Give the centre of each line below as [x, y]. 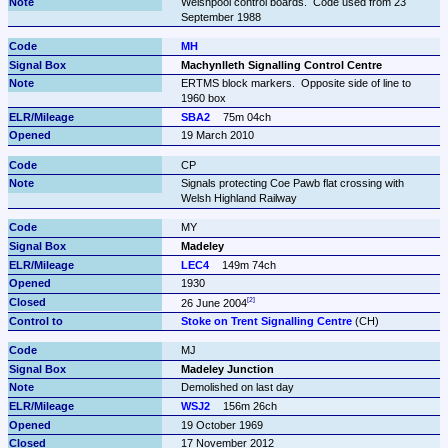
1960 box [203, 98]
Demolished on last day [237, 387]
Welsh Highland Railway [238, 198]
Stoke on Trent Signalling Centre [266, 321]
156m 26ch [250, 406]
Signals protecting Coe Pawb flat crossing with [292, 183]
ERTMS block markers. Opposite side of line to [295, 83]
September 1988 [220, 16]
